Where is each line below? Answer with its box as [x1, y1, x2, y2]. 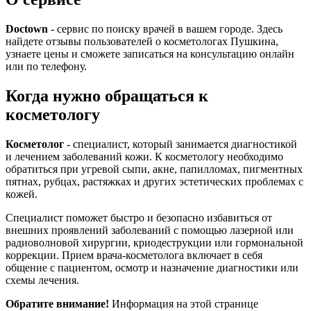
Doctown [6, 22, 48, 35]
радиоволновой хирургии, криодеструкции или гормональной [6, 236, 303, 249]
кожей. [6, 187, 37, 200]
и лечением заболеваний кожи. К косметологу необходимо [6, 150, 283, 162]
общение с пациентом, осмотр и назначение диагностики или [6, 261, 299, 274]
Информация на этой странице [109, 297, 258, 310]
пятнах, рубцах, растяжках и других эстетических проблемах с [6, 175, 303, 187]
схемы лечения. [6, 274, 79, 286]
